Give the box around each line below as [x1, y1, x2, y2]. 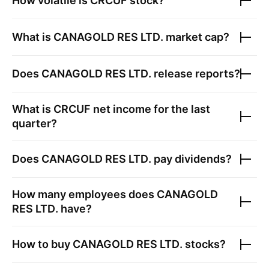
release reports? [151, 67, 240, 80]
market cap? [163, 31, 229, 43]
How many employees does [12, 188, 157, 201]
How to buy [12, 238, 73, 250]
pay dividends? [151, 153, 232, 165]
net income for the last [91, 103, 210, 115]
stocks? [183, 238, 226, 250]
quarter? [12, 117, 57, 130]
